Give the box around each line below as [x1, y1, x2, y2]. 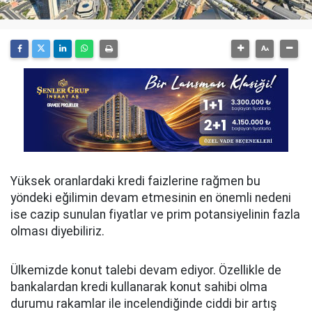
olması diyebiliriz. [10, 224, 104, 238]
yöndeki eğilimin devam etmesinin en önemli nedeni [10, 191, 291, 205]
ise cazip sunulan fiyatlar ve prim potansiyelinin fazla [10, 208, 300, 221]
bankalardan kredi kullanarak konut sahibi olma [10, 280, 267, 294]
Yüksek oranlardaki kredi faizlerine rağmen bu [10, 174, 260, 188]
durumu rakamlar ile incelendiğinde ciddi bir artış [10, 297, 277, 311]
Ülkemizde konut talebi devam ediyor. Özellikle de [10, 263, 281, 277]
